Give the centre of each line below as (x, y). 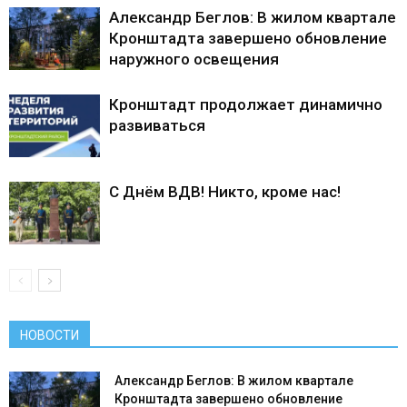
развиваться (157, 126)
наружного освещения (194, 60)
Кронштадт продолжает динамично (246, 105)
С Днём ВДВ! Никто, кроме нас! (225, 192)
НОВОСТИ (50, 336)
